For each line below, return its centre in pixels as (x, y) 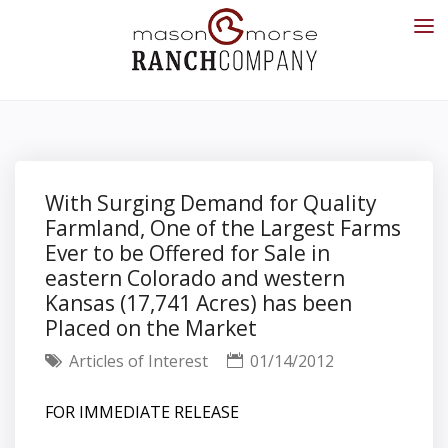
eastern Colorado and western (195, 278)
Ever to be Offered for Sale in (187, 253)
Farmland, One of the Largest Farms (223, 228)
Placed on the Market (151, 328)
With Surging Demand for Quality (211, 203)
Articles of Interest (136, 361)
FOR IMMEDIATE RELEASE (142, 412)
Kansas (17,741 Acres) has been (198, 303)
